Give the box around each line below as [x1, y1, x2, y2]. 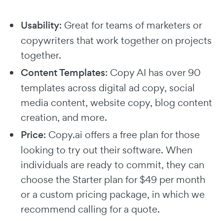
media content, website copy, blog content [21, 96, 212, 110]
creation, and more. [21, 111, 110, 124]
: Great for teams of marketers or [59, 19, 202, 32]
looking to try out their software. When [21, 144, 192, 157]
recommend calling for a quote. [21, 203, 162, 216]
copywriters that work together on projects [21, 34, 212, 47]
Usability [21, 19, 59, 33]
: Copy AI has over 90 [105, 66, 201, 79]
